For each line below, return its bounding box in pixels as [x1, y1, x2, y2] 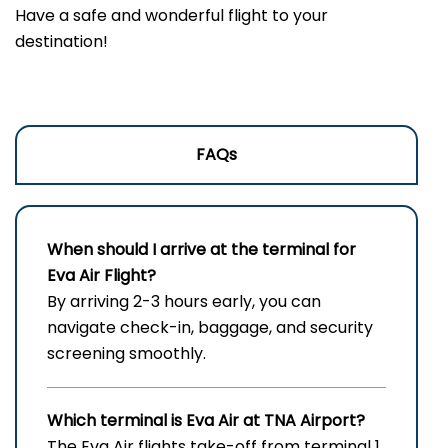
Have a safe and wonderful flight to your [15, 4, 328, 28]
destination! [15, 30, 108, 54]
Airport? [300, 409, 365, 433]
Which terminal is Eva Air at [47, 409, 264, 433]
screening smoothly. [47, 342, 206, 366]
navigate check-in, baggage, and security [47, 316, 373, 340]
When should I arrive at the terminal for [47, 238, 356, 262]
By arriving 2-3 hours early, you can [47, 290, 321, 314]
